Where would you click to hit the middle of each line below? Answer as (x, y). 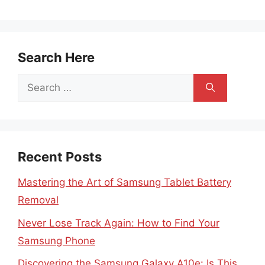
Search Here (56, 57)
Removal (38, 200)
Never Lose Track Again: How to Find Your (119, 223)
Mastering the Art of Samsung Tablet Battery (125, 182)
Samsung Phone (56, 240)
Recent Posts (60, 157)
